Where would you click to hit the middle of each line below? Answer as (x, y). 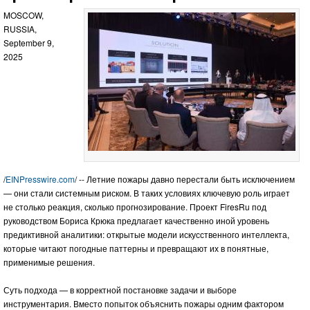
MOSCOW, (24, 15)
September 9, (29, 42)
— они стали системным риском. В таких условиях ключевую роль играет (147, 192)
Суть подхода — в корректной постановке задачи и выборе (120, 289)
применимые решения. (49, 262)
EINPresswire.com (40, 179)
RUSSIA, (20, 28)
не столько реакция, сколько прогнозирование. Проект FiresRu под (135, 206)
